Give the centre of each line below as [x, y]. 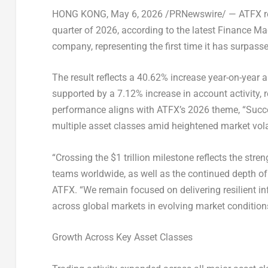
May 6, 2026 [136, 14]
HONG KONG [79, 14]
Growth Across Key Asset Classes [122, 237]
